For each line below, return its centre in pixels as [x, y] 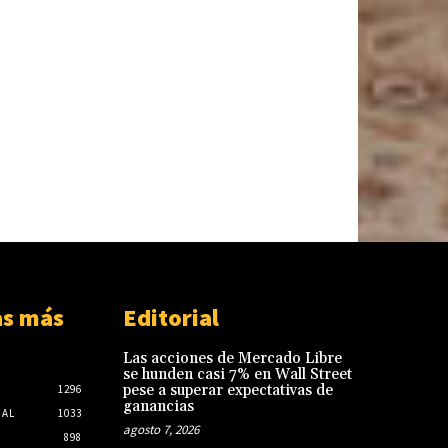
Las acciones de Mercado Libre [232, 358]
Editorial [170, 317]
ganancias [158, 406]
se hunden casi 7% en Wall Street [237, 374]
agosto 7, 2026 [160, 429]
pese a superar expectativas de [227, 390]
